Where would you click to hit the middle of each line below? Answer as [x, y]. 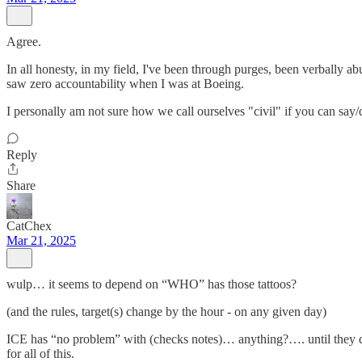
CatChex [29, 226]
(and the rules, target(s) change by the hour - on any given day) [166, 311]
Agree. [24, 42]
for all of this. [40, 354]
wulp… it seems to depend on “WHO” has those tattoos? [152, 284]
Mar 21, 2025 [41, 240]
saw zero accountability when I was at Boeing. [125, 84]
